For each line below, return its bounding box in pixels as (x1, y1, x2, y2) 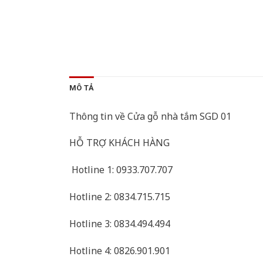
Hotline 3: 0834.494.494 (69, 217, 170, 230)
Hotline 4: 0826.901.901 (69, 244, 170, 257)
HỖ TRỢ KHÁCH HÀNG (69, 136, 170, 150)
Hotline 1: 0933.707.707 (69, 163, 173, 177)
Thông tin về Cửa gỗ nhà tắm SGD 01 (69, 109, 231, 123)
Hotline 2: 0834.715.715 (69, 190, 170, 204)
